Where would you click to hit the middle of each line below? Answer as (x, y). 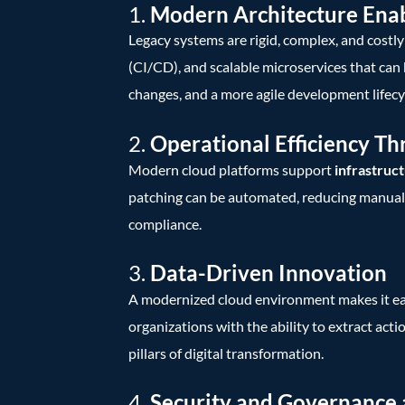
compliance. (165, 223)
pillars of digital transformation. (226, 353)
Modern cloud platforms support (231, 169)
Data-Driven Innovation (268, 273)
